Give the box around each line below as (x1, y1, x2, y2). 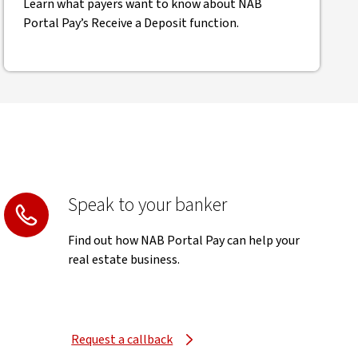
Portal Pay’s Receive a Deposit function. (23, 14, 240, 32)
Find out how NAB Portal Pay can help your (68, 232, 300, 249)
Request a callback (71, 331, 173, 348)
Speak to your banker (68, 191, 228, 219)
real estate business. (68, 251, 181, 268)
